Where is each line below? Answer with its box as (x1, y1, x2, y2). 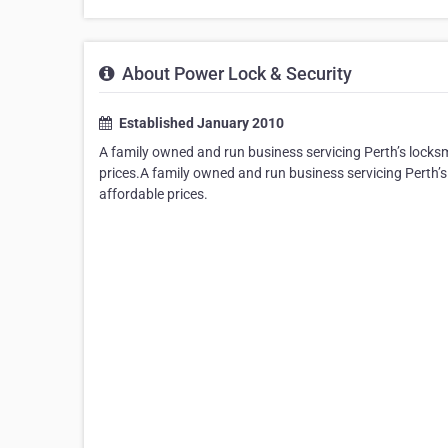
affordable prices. (99, 186, 208, 203)
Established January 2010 (116, 115, 284, 132)
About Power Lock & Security (118, 63, 352, 85)
